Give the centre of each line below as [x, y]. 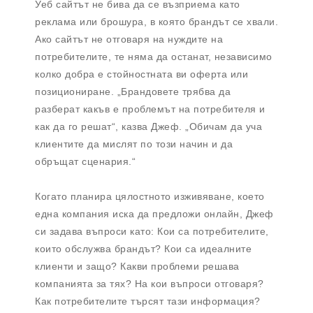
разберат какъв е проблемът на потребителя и [150, 109]
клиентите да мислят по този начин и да [134, 144]
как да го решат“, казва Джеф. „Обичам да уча [148, 126]
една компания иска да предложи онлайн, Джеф [154, 213]
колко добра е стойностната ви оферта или [141, 74]
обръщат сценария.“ [85, 161]
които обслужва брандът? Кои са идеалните [143, 248]
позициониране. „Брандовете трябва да [133, 91]
